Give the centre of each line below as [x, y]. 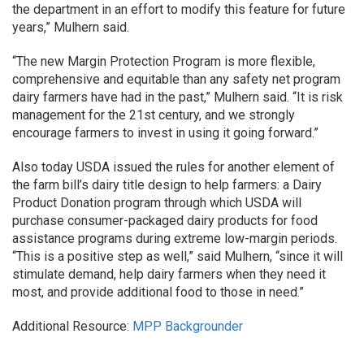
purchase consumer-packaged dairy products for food [165, 221]
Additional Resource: [72, 326]
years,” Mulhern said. [71, 27]
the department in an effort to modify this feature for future [179, 9]
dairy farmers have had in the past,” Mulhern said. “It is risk [178, 97]
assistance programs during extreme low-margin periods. [175, 238]
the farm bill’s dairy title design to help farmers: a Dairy [167, 185]
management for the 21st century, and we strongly [154, 115]
